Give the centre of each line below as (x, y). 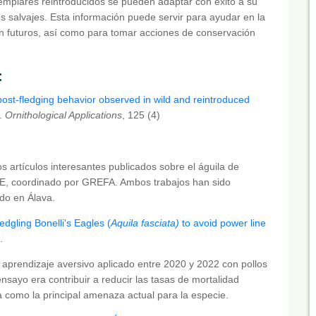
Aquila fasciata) (145, 223)
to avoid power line (223, 223)
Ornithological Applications (63, 115)
